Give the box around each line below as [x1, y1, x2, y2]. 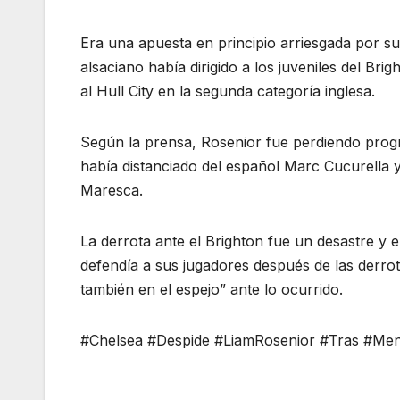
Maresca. [80, 181, 143, 200]
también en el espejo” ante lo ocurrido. [80, 280, 343, 299]
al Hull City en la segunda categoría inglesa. [80, 82, 375, 101]
